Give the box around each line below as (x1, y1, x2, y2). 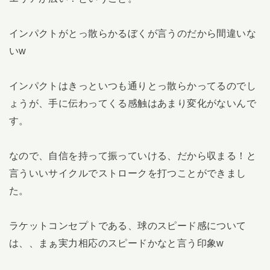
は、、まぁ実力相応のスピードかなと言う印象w (8, 237, 224, 248)
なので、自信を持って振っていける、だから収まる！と (8, 149, 257, 161)
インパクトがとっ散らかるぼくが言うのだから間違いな (8, 28, 257, 39)
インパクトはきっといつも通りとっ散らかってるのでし (8, 80, 257, 91)
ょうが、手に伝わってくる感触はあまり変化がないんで (8, 97, 257, 108)
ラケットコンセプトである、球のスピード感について (8, 219, 246, 231)
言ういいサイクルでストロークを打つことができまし (8, 167, 246, 178)
